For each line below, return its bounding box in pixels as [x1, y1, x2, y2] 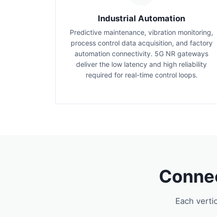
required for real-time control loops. [85, 71, 198, 79]
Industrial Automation [98, 14, 185, 23]
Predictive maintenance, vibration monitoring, [70, 28, 213, 36]
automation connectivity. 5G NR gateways [75, 49, 208, 58]
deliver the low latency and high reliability [76, 60, 207, 68]
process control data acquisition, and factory [70, 39, 213, 47]
